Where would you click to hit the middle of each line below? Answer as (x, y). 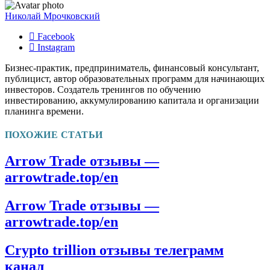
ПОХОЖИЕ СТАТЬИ (54, 135)
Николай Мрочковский (52, 16)
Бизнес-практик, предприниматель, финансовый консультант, (132, 67)
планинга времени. (44, 111)
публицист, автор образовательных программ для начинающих (135, 78)
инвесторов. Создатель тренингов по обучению (103, 89)
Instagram (56, 47)
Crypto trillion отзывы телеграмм (114, 250)
